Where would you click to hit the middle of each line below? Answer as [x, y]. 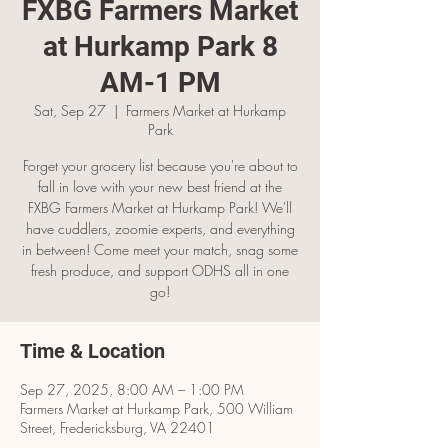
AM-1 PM [160, 82]
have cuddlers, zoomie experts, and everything [160, 228]
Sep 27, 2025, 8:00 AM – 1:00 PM [132, 389]
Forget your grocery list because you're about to [160, 165]
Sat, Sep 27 [70, 110]
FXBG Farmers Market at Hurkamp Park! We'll [160, 207]
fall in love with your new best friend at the [160, 186]
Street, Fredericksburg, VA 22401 [117, 427]
